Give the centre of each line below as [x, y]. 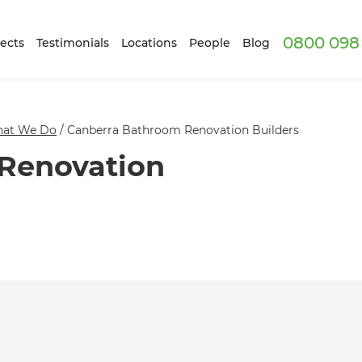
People [210, 42]
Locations [149, 42]
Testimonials [73, 42]
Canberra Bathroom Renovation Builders [183, 130]
